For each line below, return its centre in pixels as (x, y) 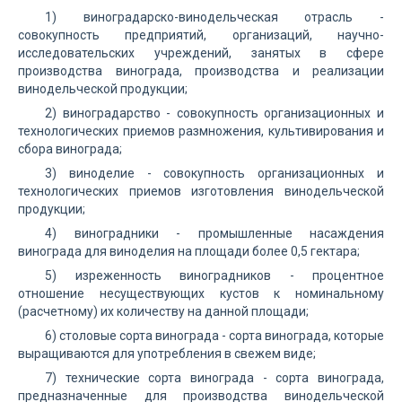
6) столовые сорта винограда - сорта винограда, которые (214, 336)
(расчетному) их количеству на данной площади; (163, 311)
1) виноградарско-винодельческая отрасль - (214, 17)
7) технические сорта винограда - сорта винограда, (214, 378)
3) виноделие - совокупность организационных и (214, 173)
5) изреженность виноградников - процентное (214, 275)
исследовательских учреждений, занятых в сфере (201, 53)
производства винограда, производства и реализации (201, 71)
